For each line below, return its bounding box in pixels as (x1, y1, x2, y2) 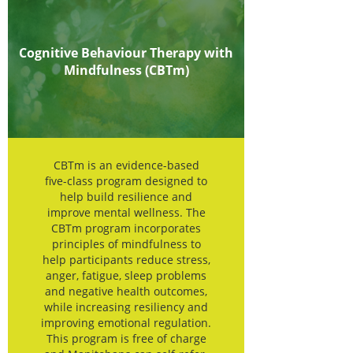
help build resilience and (60, 188, 192, 204)
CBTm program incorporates (51, 220, 201, 236)
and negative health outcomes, (45, 283, 207, 299)
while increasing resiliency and (44, 299, 208, 314)
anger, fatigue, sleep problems (46, 267, 206, 283)
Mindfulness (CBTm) (63, 61, 189, 80)
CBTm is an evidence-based (53, 157, 199, 173)
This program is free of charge (46, 330, 206, 346)
